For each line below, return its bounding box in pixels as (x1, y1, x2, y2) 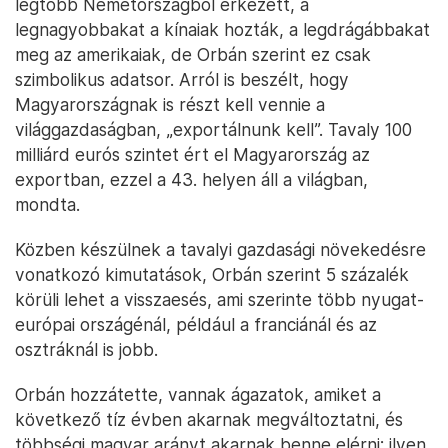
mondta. (15, 193, 80, 215)
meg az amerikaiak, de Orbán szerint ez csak (15, 43, 371, 65)
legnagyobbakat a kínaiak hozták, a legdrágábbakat (15, 18, 430, 40)
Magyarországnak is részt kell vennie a (15, 93, 325, 115)
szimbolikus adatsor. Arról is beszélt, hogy (15, 68, 349, 90)
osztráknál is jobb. (15, 338, 158, 360)
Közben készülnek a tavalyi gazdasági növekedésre (15, 238, 426, 260)
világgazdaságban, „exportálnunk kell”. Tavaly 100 (15, 118, 412, 140)
